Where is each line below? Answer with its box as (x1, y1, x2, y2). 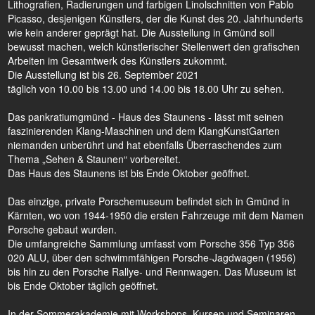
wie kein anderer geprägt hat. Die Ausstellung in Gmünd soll (8, 25, 274, 40)
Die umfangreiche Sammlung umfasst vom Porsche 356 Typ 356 (8, 236, 295, 251)
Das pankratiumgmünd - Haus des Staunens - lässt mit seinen (8, 110, 283, 124)
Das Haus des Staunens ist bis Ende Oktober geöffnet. (8, 166, 250, 181)
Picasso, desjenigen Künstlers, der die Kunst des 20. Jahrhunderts (8, 11, 303, 26)
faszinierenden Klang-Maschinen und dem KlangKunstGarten (8, 124, 280, 139)
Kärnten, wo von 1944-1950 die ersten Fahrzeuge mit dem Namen (8, 208, 304, 223)
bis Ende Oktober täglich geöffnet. (8, 278, 158, 293)
